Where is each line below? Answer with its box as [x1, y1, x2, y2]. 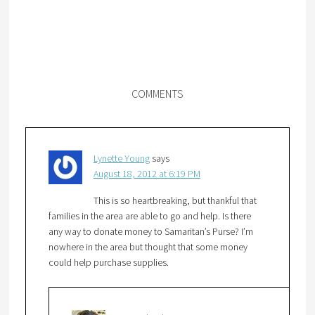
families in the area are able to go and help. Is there [48, 210, 251, 223]
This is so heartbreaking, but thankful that [93, 194, 257, 207]
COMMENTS [131, 86, 184, 101]
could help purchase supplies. [48, 256, 169, 269]
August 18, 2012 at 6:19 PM [93, 167, 200, 181]
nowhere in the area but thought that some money [48, 240, 247, 254]
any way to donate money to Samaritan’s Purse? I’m [48, 225, 253, 238]
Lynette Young [93, 152, 150, 165]
